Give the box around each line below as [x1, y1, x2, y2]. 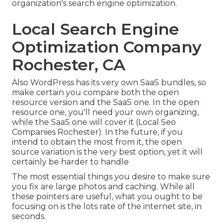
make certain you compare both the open [12, 87, 179, 97]
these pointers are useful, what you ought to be [12, 191, 203, 201]
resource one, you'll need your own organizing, [12, 107, 199, 117]
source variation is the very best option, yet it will [12, 147, 203, 157]
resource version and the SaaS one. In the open [12, 97, 199, 107]
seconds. [12, 211, 46, 221]
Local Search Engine [12, 19, 179, 39]
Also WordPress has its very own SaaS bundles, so [12, 77, 206, 87]
